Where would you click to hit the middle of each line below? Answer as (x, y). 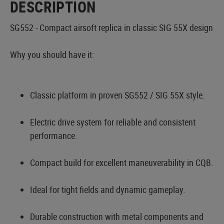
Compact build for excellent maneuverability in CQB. (122, 162)
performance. (54, 135)
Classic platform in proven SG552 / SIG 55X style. (117, 95)
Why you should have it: (52, 54)
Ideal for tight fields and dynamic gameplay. (108, 189)
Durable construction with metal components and (117, 216)
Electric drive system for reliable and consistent (113, 122)
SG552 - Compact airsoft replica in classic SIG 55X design (111, 27)
